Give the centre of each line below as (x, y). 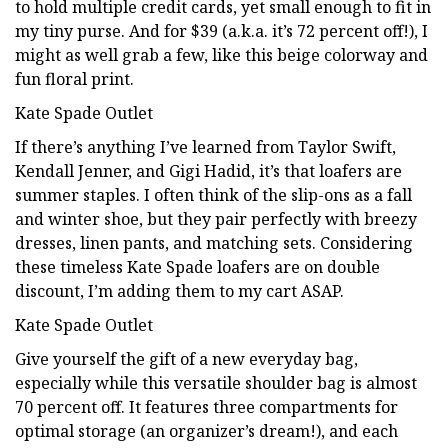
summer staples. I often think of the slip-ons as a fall (213, 194)
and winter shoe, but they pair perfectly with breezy (216, 218)
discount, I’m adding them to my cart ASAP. (179, 290)
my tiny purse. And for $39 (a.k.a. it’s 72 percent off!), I (221, 30)
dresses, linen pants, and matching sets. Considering (214, 242)
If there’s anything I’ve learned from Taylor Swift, (205, 146)
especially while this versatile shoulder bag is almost (216, 382)
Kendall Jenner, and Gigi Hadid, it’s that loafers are (208, 170)
